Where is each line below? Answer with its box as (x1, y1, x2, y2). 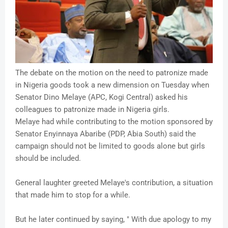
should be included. (15, 154, 81, 163)
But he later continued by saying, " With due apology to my (15, 215, 211, 224)
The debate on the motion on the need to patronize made (15, 68, 208, 78)
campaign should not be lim (15, 141, 109, 151)
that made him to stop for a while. (15, 190, 130, 200)
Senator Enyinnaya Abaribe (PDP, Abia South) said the (15, 129, 196, 139)
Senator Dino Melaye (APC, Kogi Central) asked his (15, 93, 188, 102)
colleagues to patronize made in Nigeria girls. (15, 105, 169, 115)
